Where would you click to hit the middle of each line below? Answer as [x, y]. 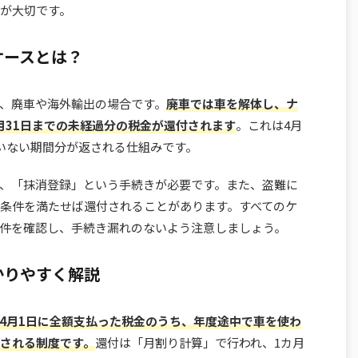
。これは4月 [269, 125]
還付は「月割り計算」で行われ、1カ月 [200, 343]
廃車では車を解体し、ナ [232, 104]
